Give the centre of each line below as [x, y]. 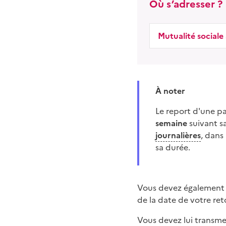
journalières [178, 135]
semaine [171, 123]
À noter [173, 91]
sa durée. [173, 147]
